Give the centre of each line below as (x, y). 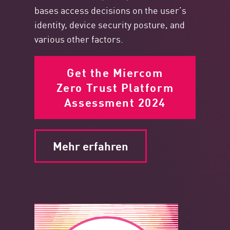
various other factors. (79, 39)
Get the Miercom (115, 73)
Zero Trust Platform (115, 88)
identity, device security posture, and (110, 24)
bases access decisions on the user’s (111, 10)
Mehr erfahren (91, 146)
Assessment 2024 (115, 102)
